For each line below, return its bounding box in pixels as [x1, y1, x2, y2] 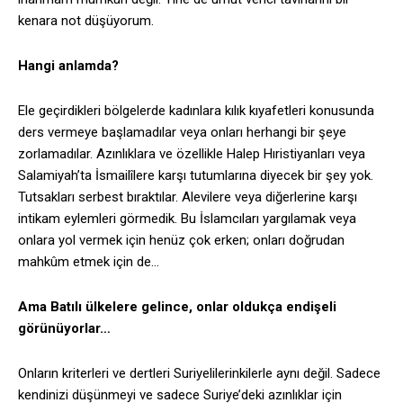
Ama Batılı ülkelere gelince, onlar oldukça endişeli [18, 299, 336, 316]
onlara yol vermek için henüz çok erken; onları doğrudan [18, 232, 345, 249]
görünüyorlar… [18, 320, 111, 337]
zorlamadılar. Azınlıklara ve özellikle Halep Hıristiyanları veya [18, 146, 365, 163]
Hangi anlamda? [18, 58, 119, 75]
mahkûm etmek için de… [18, 254, 159, 271]
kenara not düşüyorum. [18, 13, 154, 30]
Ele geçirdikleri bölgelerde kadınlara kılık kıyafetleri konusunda [18, 103, 374, 120]
